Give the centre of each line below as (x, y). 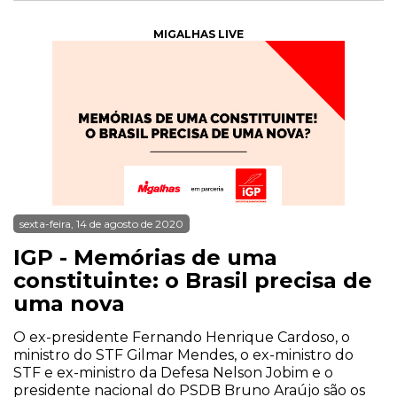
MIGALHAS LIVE (198, 34)
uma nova (69, 304)
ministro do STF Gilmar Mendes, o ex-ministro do (183, 355)
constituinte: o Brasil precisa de (193, 280)
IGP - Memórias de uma (145, 257)
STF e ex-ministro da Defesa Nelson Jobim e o (173, 373)
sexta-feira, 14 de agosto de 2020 (101, 224)
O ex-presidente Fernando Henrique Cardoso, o (182, 337)
